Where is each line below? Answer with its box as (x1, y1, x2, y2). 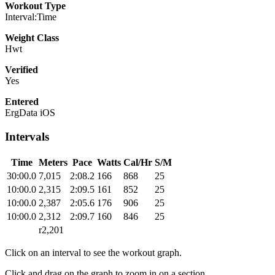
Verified (5, 64, 38, 76)
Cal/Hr (123, 157, 152, 168)
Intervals (5, 130, 49, 144)
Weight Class (5, 33, 59, 44)
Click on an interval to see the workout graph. (5, 247, 182, 258)
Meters (39, 157, 68, 168)
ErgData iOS (5, 107, 55, 118)
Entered (5, 96, 39, 107)
